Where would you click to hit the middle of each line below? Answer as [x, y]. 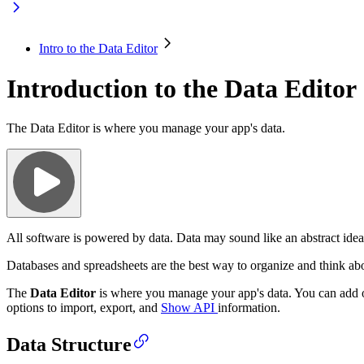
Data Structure [69, 344]
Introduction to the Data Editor [182, 88]
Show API [189, 307]
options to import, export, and [84, 307]
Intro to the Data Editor [98, 49]
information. [249, 307]
